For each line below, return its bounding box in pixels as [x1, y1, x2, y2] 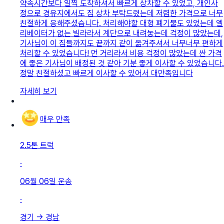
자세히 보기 [20, 86, 57, 96]
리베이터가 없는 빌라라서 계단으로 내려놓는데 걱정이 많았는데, [20, 28, 223, 38]
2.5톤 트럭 [20, 140, 54, 150]
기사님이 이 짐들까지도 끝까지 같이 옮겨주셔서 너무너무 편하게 [20, 38, 223, 48]
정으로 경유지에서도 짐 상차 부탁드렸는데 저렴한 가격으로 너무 [20, 8, 223, 18]
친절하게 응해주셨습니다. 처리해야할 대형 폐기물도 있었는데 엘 [20, 18, 223, 28]
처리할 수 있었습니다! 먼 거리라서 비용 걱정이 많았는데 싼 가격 [20, 48, 222, 58]
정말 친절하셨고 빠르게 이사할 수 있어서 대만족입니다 [20, 68, 193, 78]
